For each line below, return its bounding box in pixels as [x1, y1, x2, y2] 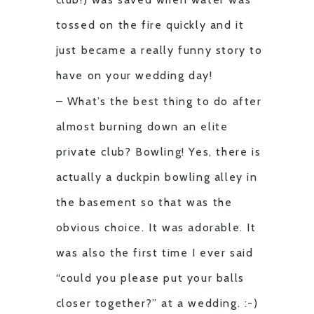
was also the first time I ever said [55, 246, 254, 260]
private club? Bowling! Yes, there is [55, 145, 261, 159]
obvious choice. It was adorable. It [55, 221, 257, 235]
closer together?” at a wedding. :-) [55, 296, 259, 310]
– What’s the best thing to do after [55, 95, 262, 109]
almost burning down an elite [55, 120, 228, 134]
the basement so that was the [55, 196, 233, 210]
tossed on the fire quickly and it [55, 18, 245, 32]
